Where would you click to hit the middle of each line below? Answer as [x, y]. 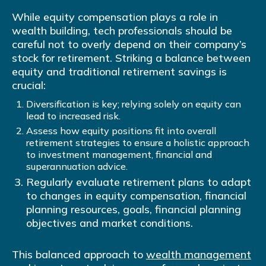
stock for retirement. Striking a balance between [131, 58]
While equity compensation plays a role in [115, 17]
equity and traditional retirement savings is [119, 72]
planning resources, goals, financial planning [134, 210]
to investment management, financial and [119, 155]
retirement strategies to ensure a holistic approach [138, 143]
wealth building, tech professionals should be [122, 31]
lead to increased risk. [73, 116]
